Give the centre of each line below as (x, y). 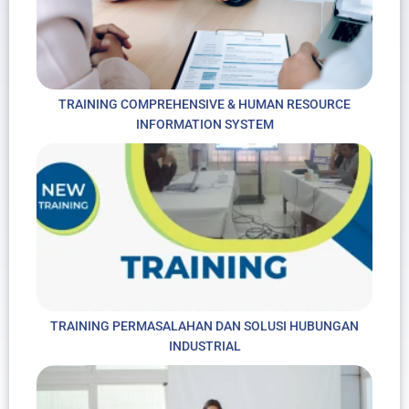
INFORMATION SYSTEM (204, 125)
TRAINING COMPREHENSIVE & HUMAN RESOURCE (204, 105)
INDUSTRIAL (204, 346)
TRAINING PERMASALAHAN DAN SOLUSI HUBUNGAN (204, 326)
